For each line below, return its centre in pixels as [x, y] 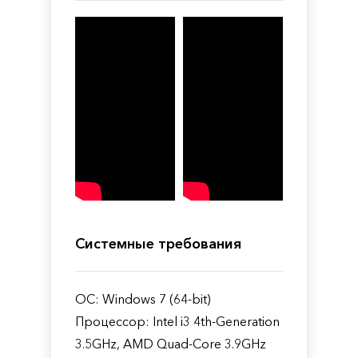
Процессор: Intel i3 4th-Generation [177, 321]
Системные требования [158, 243]
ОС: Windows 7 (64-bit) [143, 298]
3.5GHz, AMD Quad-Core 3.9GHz [171, 343]
